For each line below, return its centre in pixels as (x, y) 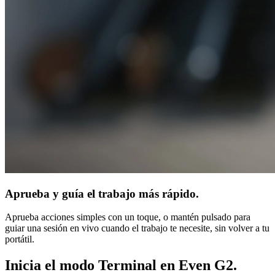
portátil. (20, 239)
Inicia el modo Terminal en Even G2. (121, 265)
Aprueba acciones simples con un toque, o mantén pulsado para (128, 217)
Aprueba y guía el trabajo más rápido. (102, 193)
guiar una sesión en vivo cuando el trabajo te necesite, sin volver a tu (137, 228)
